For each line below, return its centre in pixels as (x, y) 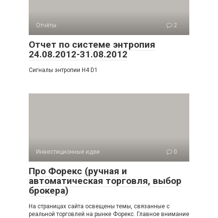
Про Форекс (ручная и (78, 171)
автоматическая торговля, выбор (105, 181)
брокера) (49, 191)
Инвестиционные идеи (68, 152)
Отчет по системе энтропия (92, 45)
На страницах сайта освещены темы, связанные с (99, 206)
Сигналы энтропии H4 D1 (63, 70)
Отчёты (46, 25)
